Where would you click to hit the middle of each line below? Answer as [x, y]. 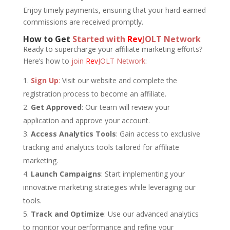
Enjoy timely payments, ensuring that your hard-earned [114, 10]
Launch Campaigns [66, 174]
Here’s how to [47, 61]
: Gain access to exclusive [158, 133]
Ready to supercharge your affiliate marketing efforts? [112, 49]
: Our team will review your [126, 107]
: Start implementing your [143, 174]
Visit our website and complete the [118, 80]
